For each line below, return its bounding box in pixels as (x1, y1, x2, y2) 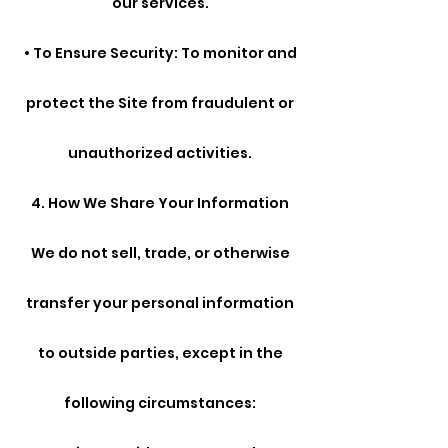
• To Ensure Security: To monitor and (23, 43, 297, 64)
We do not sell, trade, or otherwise (30, 243, 290, 264)
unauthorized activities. (68, 143, 252, 164)
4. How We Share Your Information (31, 193, 289, 214)
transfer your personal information (26, 293, 294, 314)
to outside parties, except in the (37, 343, 283, 364)
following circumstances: (64, 393, 256, 414)
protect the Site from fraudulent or (26, 93, 294, 114)
